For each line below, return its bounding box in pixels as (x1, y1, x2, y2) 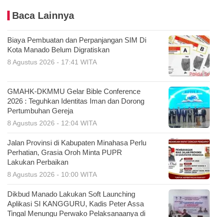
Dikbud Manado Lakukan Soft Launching (7, 190, 135, 199)
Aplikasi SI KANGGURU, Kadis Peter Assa (7, 200, 144, 208)
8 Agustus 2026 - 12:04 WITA (7, 119, 97, 127)
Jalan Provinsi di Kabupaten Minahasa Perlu (7, 139, 146, 147)
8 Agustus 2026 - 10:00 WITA (7, 170, 97, 179)
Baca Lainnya (12, 10, 74, 21)
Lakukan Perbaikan (7, 158, 68, 167)
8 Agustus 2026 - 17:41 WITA (7, 58, 97, 66)
